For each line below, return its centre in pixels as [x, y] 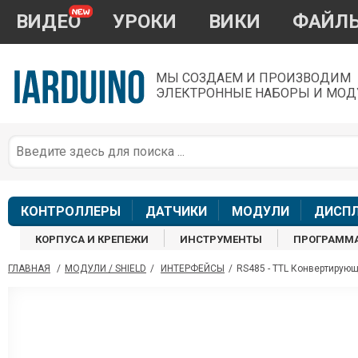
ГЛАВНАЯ [29, 269]
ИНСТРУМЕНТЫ [221, 240]
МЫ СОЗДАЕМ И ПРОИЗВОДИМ [253, 78]
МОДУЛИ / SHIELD [105, 269]
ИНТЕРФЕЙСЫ [193, 269]
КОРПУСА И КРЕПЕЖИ [92, 240]
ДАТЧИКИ [176, 212]
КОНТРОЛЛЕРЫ [70, 212]
